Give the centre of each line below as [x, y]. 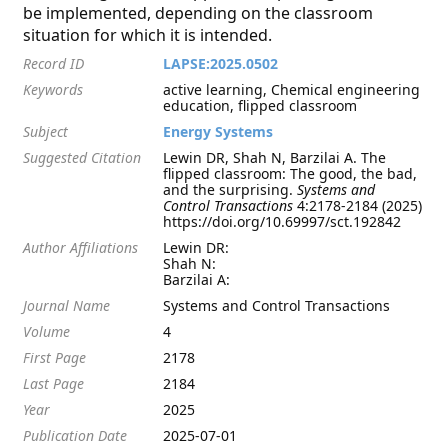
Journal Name [67, 305]
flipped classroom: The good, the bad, [290, 173]
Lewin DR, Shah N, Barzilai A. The [275, 157]
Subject [46, 131]
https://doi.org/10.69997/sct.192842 [282, 221]
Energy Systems [218, 131]
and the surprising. [230, 189]
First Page [55, 357]
